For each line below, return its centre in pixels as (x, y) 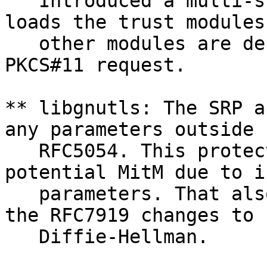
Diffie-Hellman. (107, 237)
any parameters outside (129, 130)
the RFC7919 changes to (129, 215)
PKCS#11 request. (95, 65)
